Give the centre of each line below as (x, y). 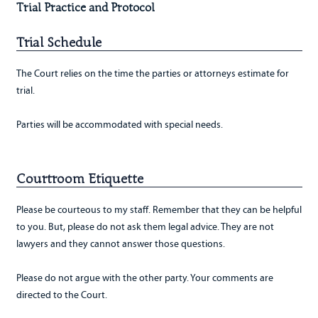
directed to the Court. (64, 295)
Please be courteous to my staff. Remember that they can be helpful (159, 210)
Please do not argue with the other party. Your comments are (144, 278)
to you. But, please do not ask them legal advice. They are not (145, 227)
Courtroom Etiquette (79, 180)
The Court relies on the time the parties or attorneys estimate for (152, 74)
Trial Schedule (59, 43)
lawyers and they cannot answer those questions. (122, 244)
